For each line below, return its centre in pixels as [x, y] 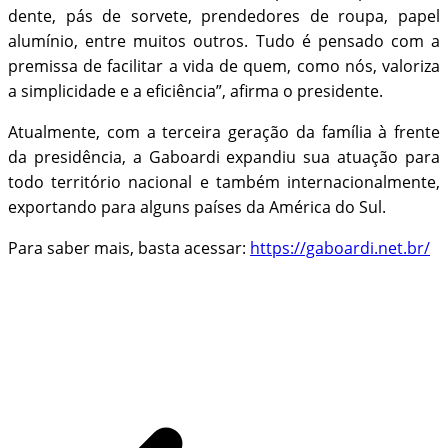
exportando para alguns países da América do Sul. [197, 207]
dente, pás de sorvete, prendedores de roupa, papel [224, 16]
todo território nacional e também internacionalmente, [224, 182]
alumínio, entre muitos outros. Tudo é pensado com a [224, 41]
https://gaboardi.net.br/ [340, 248]
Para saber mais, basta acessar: [129, 248]
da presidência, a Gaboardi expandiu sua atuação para [224, 157]
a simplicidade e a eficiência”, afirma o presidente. [197, 91]
